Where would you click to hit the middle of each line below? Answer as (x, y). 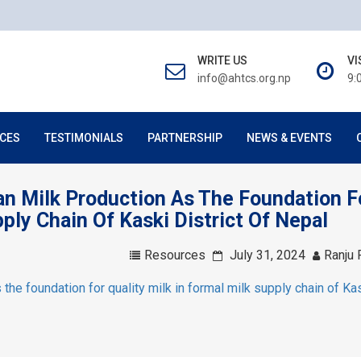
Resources (174, 255)
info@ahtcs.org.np (244, 78)
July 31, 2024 (267, 255)
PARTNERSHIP (185, 138)
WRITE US (222, 60)
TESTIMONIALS (84, 138)
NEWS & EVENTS (289, 138)
